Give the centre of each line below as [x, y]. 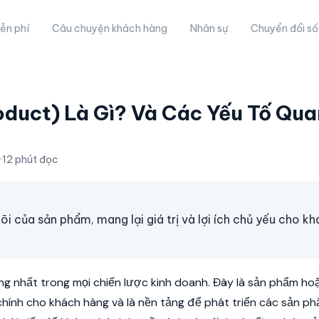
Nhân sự [209, 28]
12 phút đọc [30, 159]
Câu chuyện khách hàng [110, 28]
